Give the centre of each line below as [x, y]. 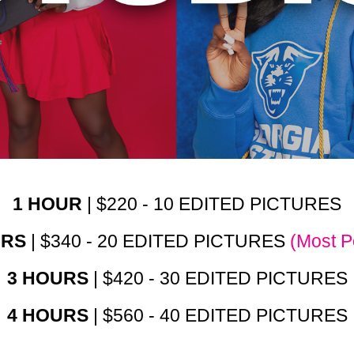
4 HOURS [47, 316]
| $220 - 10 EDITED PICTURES [214, 204]
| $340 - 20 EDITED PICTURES [160, 241]
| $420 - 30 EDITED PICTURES [218, 279]
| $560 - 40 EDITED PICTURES [218, 316]
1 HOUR [50, 204]
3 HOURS [47, 279]
